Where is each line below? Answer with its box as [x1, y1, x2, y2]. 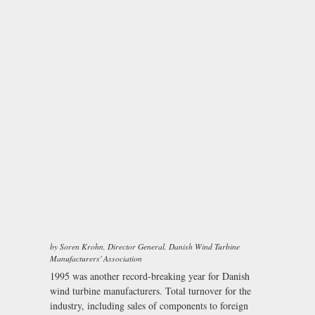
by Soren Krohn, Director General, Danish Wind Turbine [50, 241, 240, 252]
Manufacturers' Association [50, 253, 142, 264]
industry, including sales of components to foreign [50, 299, 248, 313]
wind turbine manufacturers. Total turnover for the [50, 284, 251, 298]
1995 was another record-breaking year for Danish [50, 269, 250, 283]
